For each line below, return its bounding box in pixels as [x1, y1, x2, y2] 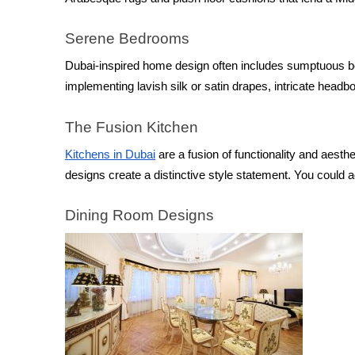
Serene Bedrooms [65, 29, 189, 47]
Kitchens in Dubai [65, 147, 155, 161]
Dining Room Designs [65, 207, 218, 224]
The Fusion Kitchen [65, 118, 198, 136]
